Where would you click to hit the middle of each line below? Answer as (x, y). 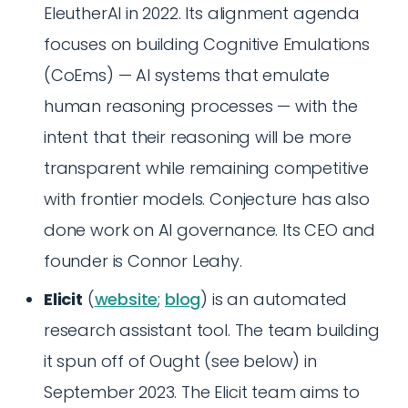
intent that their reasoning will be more (198, 137)
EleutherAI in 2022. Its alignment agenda (202, 13)
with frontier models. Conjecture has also (207, 199)
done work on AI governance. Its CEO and (209, 230)
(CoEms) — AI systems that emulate (187, 75)
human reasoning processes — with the (201, 106)
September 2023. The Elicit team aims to (202, 392)
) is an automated (274, 299)
